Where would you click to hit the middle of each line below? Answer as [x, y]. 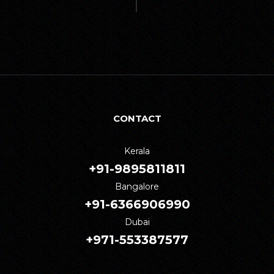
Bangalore [137, 187]
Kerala [137, 151]
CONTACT [137, 119]
